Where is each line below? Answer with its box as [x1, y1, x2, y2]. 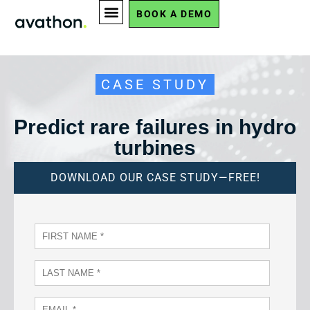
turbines [114, 136, 196, 159]
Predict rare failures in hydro [14, 116, 296, 138]
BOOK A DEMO [136, 8, 212, 19]
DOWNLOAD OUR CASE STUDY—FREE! [50, 171, 260, 184]
